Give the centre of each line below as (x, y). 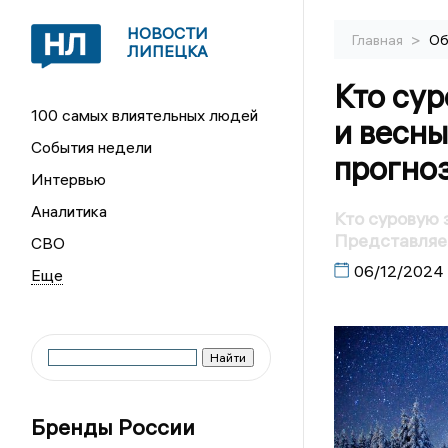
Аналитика (69, 211)
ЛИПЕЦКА (168, 51)
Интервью (69, 179)
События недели (92, 147)
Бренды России (113, 427)
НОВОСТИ (168, 33)
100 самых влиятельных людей (145, 115)
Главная (378, 40)
